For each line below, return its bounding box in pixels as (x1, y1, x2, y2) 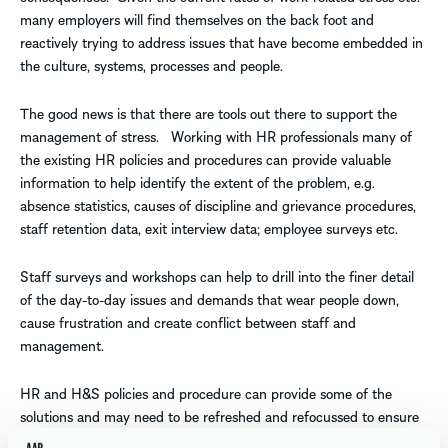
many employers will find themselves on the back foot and (20, 8, 374, 31)
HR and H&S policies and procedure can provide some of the (20, 382, 392, 405)
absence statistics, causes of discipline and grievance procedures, (20, 194, 416, 217)
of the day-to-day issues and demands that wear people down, (20, 288, 399, 311)
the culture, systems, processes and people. (20, 54, 283, 77)
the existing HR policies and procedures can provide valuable (20, 148, 391, 171)
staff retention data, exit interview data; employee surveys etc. (20, 217, 398, 240)
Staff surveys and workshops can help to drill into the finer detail (20, 265, 414, 288)
